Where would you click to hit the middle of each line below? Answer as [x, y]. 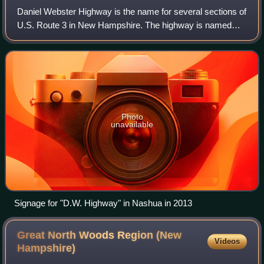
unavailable [132, 124]
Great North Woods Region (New [100, 235]
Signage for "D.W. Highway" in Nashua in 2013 [103, 203]
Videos [227, 241]
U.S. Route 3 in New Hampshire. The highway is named [125, 25]
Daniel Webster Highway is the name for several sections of [132, 11]
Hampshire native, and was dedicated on [95, 52]
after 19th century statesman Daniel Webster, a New [118, 38]
